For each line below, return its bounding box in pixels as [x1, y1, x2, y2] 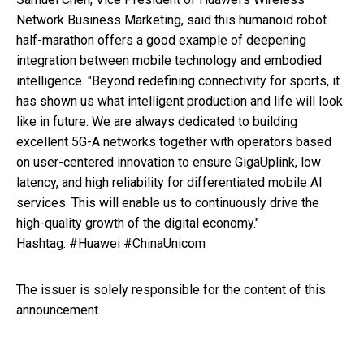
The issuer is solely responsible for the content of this [16, 282, 326, 298]
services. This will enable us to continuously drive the [16, 195, 319, 211]
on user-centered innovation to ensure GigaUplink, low [16, 154, 321, 171]
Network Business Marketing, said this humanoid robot [16, 12, 327, 28]
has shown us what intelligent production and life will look [16, 93, 343, 110]
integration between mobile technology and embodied [16, 53, 322, 69]
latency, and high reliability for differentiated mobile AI [16, 175, 323, 191]
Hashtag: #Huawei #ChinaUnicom [16, 236, 206, 252]
